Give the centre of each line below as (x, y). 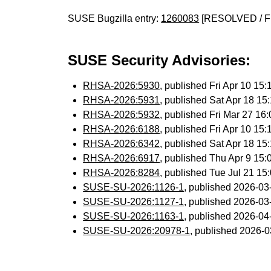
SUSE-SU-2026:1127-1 (134, 202)
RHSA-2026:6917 (122, 158)
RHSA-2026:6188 (122, 129)
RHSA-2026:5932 (122, 115)
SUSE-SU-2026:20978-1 (137, 231)
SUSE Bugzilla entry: (115, 18)
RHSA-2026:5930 (122, 86)
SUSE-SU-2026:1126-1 (134, 187)
